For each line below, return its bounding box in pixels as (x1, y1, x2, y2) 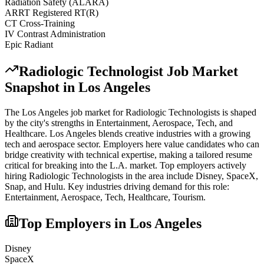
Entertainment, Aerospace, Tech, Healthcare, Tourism (5, 192, 203, 202)
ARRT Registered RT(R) (5, 7, 98, 18)
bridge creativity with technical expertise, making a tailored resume (5, 149, 252, 160)
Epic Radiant (5, 39, 53, 49)
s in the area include (120, 170, 193, 181)
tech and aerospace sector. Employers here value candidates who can (5, 138, 259, 149)
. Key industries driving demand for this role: (63, 181, 229, 192)
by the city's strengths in (5, 117, 96, 128)
